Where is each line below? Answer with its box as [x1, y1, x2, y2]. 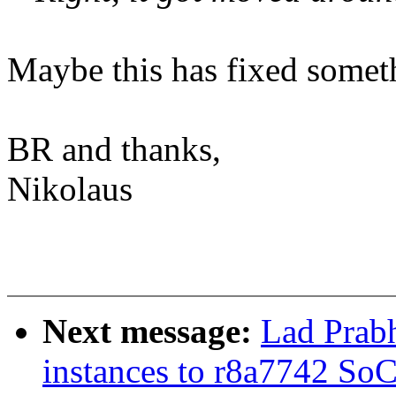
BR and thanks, [7, 130, 221, 169]
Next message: [42, 312, 261, 351]
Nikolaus [7, 170, 133, 209]
